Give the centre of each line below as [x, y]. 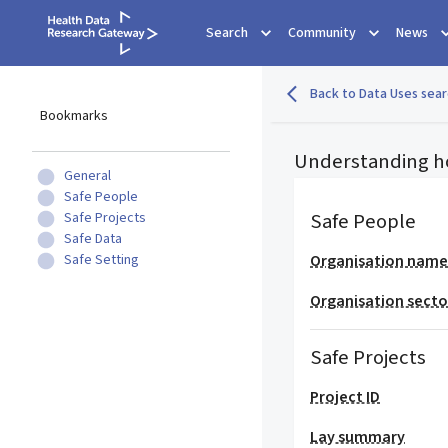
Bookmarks [74, 116]
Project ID [345, 397]
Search [227, 33]
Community [322, 33]
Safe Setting [101, 260]
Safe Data [93, 239]
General [87, 176]
